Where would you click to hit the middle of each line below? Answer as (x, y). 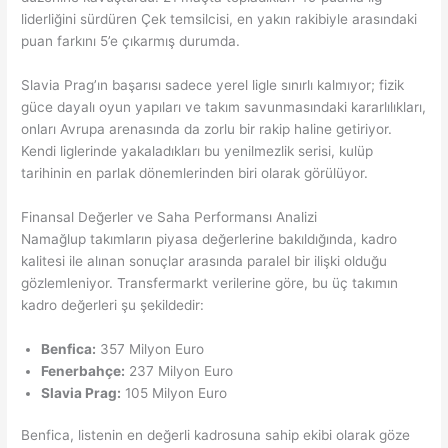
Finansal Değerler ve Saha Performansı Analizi (169, 216)
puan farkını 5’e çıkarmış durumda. (131, 41)
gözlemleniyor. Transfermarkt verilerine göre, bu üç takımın (210, 282)
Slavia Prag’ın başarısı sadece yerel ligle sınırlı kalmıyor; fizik (213, 84)
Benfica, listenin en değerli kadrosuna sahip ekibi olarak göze (216, 435)
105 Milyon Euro (174, 392)
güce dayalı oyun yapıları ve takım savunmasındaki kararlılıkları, (224, 106)
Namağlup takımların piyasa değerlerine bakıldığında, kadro (209, 238)
